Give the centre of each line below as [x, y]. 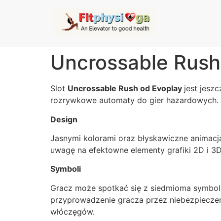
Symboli [66, 169]
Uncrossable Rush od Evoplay [126, 89]
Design [64, 119]
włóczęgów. [73, 211]
